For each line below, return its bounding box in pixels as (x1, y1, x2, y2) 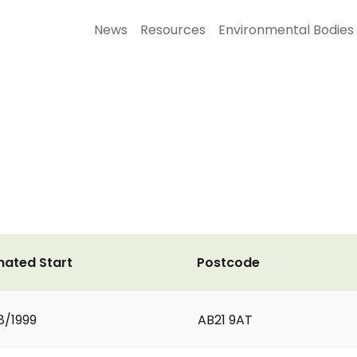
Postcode (197, 253, 260, 272)
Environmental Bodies (218, 21, 354, 39)
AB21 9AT (198, 311, 253, 329)
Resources (140, 21, 206, 39)
